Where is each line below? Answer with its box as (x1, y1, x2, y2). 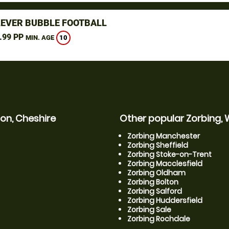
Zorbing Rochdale (127, 214, 190, 224)
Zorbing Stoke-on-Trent (127, 149, 212, 159)
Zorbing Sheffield (127, 140, 188, 150)
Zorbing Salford (127, 186, 182, 196)
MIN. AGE (25, 34, 54, 42)
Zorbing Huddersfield (127, 195, 202, 205)
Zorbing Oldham (127, 168, 186, 178)
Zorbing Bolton (127, 177, 178, 187)
